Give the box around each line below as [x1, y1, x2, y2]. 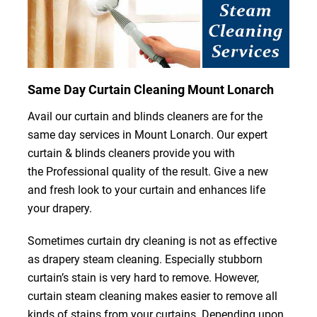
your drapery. [27, 201, 92, 215]
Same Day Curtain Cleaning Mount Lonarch [27, 81, 274, 97]
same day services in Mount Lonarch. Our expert [27, 127, 267, 142]
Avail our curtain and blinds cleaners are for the [27, 109, 263, 123]
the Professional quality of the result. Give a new [27, 164, 268, 178]
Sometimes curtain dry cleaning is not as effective [27, 234, 277, 248]
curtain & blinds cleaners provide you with [27, 146, 235, 160]
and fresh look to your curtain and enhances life [27, 183, 265, 197]
